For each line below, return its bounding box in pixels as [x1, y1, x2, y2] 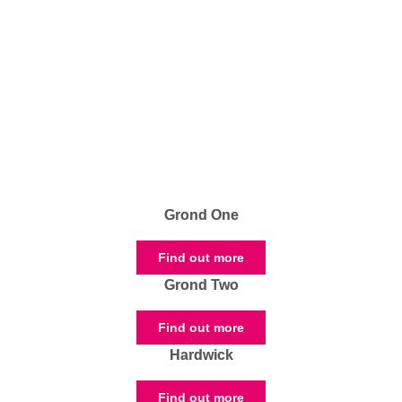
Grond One [163, 207, 239, 223]
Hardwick [169, 347, 233, 363]
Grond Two [163, 277, 239, 293]
